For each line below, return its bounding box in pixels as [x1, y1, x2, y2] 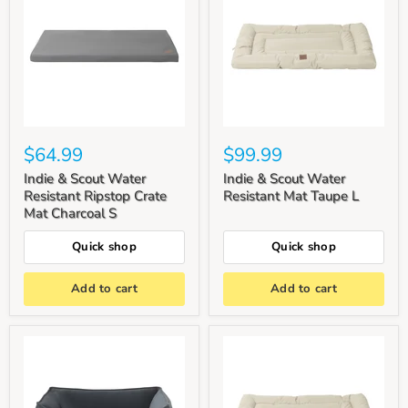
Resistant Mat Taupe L [223, 186, 359, 205]
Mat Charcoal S [24, 203, 117, 222]
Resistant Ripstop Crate [24, 186, 167, 205]
